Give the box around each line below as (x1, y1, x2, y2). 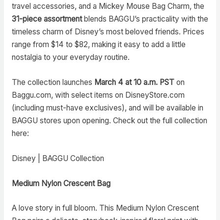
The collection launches (11, 77, 94, 87)
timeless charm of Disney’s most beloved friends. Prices (11, 27, 204, 37)
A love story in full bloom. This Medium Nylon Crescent (11, 203, 199, 213)
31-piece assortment (11, 14, 82, 24)
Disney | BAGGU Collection (11, 153, 104, 163)
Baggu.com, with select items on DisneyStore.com (11, 90, 185, 100)
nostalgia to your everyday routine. (11, 53, 130, 62)
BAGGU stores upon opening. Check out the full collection (11, 115, 207, 125)
